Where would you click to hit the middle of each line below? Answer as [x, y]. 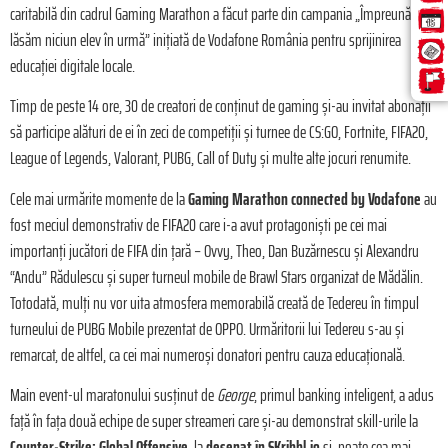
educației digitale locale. [72, 66]
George [235, 395]
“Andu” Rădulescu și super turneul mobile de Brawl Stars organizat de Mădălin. [216, 276]
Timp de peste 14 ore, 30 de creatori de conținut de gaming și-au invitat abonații [220, 106]
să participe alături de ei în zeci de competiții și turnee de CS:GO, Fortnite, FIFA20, [219, 132]
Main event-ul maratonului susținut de [113, 395]
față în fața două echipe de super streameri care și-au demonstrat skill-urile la [214, 421]
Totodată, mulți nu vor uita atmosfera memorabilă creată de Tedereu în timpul [214, 302]
